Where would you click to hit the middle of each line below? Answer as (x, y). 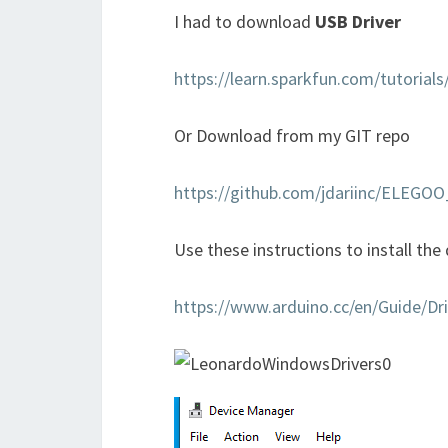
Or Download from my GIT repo (292, 135)
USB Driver (358, 21)
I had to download (244, 21)
